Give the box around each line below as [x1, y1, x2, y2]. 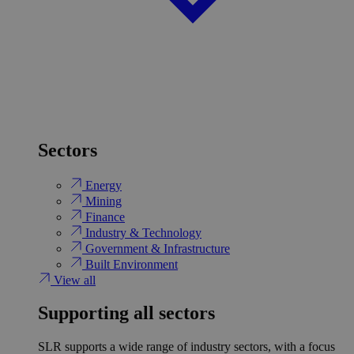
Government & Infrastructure [82, 241, 230, 255]
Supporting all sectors [38, 303, 215, 324]
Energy [82, 178, 122, 192]
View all [51, 273, 96, 287]
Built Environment [82, 257, 178, 271]
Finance [82, 209, 125, 224]
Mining [82, 194, 122, 208]
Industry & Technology [82, 225, 201, 239]
